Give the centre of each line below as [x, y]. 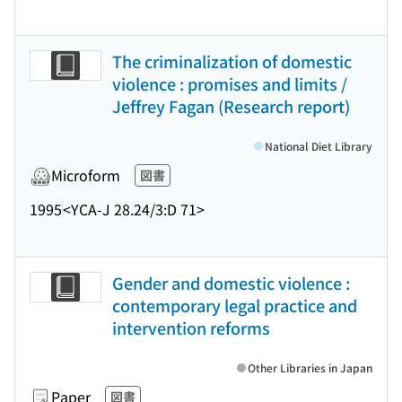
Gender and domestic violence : [231, 283]
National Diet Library [319, 146]
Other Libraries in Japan [310, 367]
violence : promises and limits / [230, 83]
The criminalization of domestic [232, 61]
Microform [86, 175]
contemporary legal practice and [235, 305]
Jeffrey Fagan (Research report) [231, 106]
